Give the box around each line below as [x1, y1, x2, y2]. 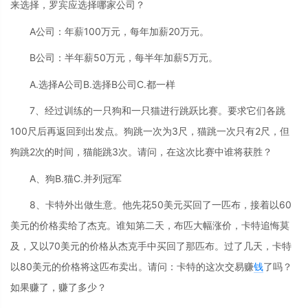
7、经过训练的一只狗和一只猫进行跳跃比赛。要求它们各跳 [30, 104, 285, 117]
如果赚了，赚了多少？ [10, 281, 107, 294]
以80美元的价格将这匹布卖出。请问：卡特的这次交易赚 [10, 261, 254, 273]
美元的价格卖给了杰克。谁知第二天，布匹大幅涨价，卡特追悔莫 [10, 219, 289, 232]
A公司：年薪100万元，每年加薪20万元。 [30, 25, 209, 37]
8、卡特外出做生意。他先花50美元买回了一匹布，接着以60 [30, 199, 291, 211]
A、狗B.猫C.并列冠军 [30, 172, 122, 184]
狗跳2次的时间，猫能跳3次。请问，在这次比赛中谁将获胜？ [10, 146, 272, 158]
